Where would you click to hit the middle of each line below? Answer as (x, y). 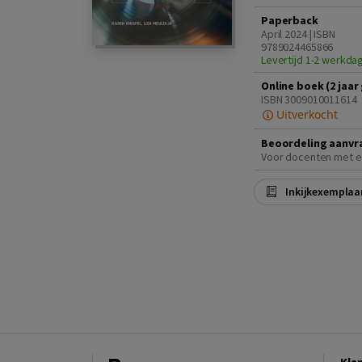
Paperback (290, 21)
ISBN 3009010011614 (309, 100)
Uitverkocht (305, 115)
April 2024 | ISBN (298, 34)
